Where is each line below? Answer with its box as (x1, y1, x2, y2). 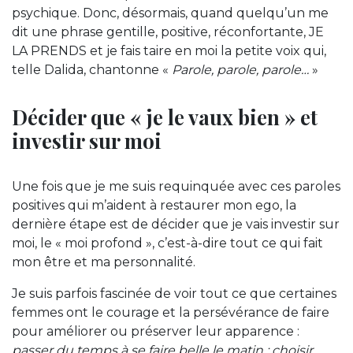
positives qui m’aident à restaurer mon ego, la (12, 198, 296, 214)
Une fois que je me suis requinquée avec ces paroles (12, 179, 340, 195)
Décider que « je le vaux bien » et (12, 103, 318, 131)
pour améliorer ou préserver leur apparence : (12, 324, 299, 340)
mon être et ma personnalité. (12, 255, 195, 270)
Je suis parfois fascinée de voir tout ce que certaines (12, 286, 336, 302)
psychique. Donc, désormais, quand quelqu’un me (12, 6, 329, 21)
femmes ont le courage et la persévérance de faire (12, 305, 329, 321)
